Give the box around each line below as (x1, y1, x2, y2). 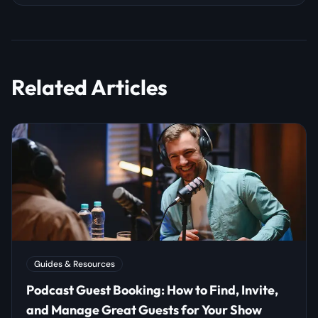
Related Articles (11, 73, 168, 101)
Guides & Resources (34, 258, 115, 270)
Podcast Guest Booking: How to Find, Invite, (26, 282, 278, 299)
